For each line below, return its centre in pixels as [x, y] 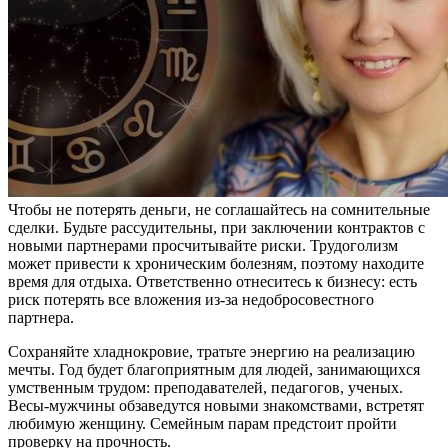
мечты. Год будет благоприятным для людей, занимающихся [214, 370]
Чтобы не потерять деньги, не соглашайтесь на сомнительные [219, 210]
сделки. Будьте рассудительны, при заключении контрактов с [216, 228]
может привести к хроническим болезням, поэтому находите [216, 264]
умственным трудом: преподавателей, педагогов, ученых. [205, 388]
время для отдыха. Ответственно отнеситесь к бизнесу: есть [212, 282]
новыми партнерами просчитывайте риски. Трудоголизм [203, 246]
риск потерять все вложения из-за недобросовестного [191, 300]
